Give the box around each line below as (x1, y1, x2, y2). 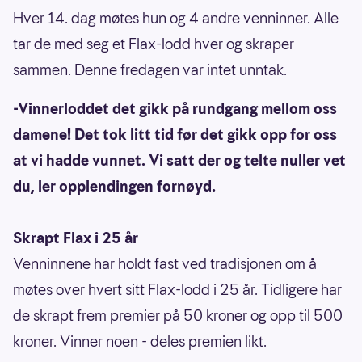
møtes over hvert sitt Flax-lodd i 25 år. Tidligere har (13, 280, 342, 301)
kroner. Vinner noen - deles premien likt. (13, 331, 267, 352)
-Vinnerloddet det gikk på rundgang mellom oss (13, 99, 337, 120)
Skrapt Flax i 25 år (13, 228, 138, 249)
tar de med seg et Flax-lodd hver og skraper (13, 34, 294, 55)
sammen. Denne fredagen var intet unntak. (13, 60, 287, 81)
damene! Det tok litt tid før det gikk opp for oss (13, 124, 337, 145)
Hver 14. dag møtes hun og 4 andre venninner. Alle (13, 8, 339, 29)
